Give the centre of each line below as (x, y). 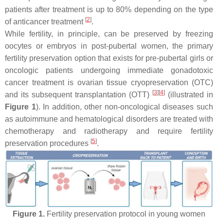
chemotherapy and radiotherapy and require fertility (109, 131)
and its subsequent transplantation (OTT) (79, 95)
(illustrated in (189, 95)
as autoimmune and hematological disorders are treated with (109, 119)
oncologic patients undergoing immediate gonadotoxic (109, 70)
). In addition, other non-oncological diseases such (125, 107)
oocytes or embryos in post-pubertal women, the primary (109, 46)
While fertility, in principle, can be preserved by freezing (109, 34)
